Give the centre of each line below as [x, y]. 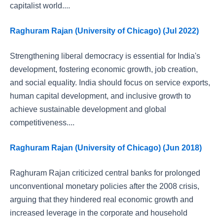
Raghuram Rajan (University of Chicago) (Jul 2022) [104, 31]
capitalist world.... [40, 6]
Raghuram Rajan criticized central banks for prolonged [105, 173]
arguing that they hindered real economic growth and [102, 200]
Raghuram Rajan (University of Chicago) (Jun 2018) [106, 148]
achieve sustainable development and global [88, 109]
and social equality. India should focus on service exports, [110, 83]
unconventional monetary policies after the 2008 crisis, [105, 186]
